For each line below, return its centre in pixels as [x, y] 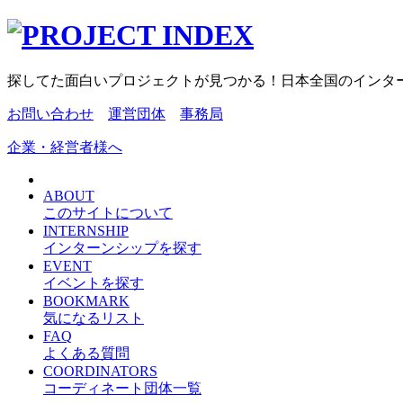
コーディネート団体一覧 [122, 388]
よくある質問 [86, 353]
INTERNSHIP [86, 230]
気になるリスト [94, 318]
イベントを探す [94, 282]
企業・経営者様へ [65, 147]
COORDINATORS [100, 371]
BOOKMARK [86, 300]
